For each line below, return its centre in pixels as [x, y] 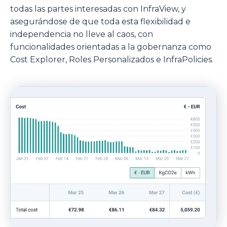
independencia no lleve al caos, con [82, 34]
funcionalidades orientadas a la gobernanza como [111, 47]
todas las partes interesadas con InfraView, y [98, 9]
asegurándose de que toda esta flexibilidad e [100, 21]
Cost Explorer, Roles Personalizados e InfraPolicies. [112, 59]
